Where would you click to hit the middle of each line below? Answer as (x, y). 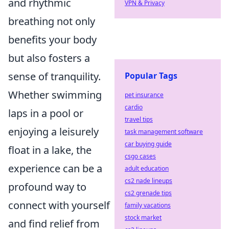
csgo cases (140, 156)
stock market (143, 217)
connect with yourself (59, 205)
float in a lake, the (50, 150)
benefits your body (52, 40)
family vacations (148, 205)
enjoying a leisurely (53, 132)
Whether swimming (55, 95)
